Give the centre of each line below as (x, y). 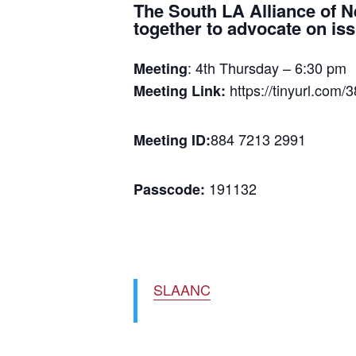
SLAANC (182, 290)
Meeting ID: (172, 140)
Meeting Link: (182, 91)
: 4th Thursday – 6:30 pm (267, 68)
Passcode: (171, 190)
